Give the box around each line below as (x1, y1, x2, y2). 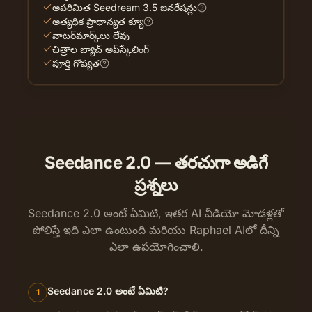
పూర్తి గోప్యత (52, 56, 100, 69)
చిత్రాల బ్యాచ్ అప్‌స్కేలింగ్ (52, 42, 149, 55)
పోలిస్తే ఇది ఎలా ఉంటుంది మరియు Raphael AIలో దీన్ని (33, 222, 279, 237)
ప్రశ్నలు (134, 174, 178, 195)
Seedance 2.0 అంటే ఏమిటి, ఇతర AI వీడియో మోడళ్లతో (28, 205, 284, 220)
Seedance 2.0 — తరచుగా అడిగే (44, 152, 268, 173)
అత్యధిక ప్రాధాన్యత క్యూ (52, 15, 143, 27)
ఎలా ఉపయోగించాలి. (109, 239, 203, 253)
